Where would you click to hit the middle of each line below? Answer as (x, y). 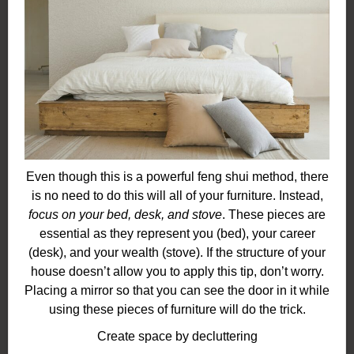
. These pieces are (274, 215)
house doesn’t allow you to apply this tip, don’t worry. (177, 272)
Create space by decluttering (177, 337)
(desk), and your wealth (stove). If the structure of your (177, 253)
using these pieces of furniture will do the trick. (177, 310)
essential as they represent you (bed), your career (177, 234)
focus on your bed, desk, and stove (125, 215)
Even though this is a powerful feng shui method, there (177, 177)
